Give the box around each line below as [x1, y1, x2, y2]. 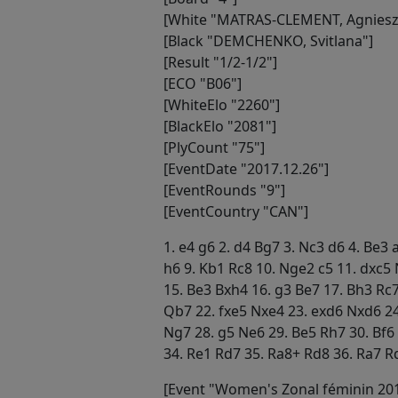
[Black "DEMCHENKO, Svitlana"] [163, 30, 373, 51]
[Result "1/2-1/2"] [163, 52, 277, 72]
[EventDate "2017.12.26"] [163, 158, 329, 179]
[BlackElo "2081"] [163, 115, 276, 136]
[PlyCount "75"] [163, 137, 265, 157]
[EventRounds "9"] [163, 179, 285, 200]
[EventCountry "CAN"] [163, 201, 308, 221]
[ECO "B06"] [163, 73, 242, 93]
